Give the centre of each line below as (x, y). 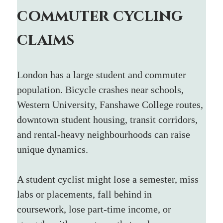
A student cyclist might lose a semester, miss (109, 179)
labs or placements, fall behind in (86, 194)
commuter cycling (102, 16)
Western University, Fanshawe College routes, (111, 104)
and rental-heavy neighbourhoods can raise (105, 134)
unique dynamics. (53, 149)
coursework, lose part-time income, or (96, 209)
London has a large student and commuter (103, 74)
